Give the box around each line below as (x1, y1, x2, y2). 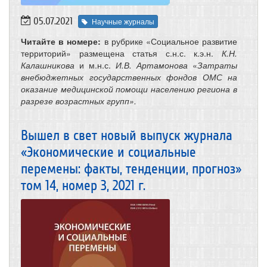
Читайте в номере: (21, 35, 101, 47)
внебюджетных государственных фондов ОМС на (21, 70, 237, 83)
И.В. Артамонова (116, 58, 188, 71)
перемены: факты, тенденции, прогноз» (21, 160, 241, 177)
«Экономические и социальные (21, 144, 196, 160)
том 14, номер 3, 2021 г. (21, 177, 145, 194)
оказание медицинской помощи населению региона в (21, 82, 237, 95)
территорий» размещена (21, 46, 125, 59)
